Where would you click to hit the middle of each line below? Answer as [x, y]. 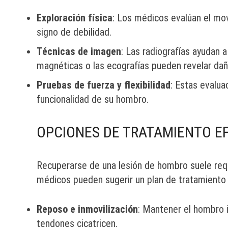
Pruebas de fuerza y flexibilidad [104, 85]
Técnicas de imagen [79, 51]
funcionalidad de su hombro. [93, 99]
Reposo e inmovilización [87, 209]
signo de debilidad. [74, 32]
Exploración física [75, 18]
